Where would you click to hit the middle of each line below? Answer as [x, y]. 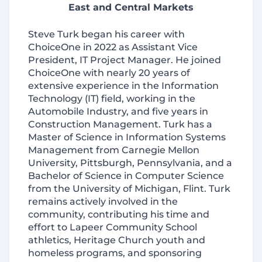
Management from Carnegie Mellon [114, 150]
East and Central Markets [131, 7]
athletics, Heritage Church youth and [117, 240]
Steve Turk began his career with [106, 34]
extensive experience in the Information [123, 86]
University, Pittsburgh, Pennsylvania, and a [130, 163]
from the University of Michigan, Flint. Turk [129, 189]
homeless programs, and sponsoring [115, 253]
